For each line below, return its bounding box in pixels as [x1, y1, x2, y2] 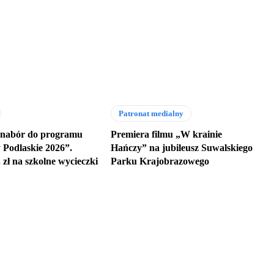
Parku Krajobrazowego [110, 155, 209, 166]
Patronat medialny [118, 108, 183, 118]
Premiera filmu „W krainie [110, 128, 222, 139]
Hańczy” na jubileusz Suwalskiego [110, 142, 253, 153]
